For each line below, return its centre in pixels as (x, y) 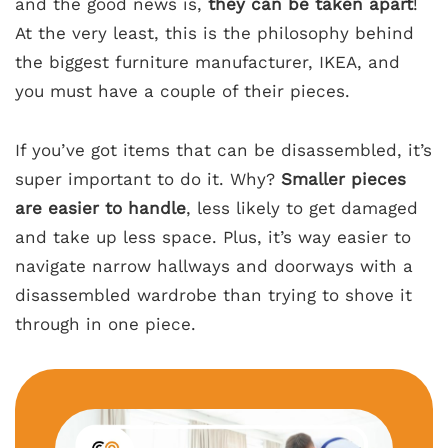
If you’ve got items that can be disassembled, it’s (223, 150)
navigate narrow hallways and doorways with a (214, 266)
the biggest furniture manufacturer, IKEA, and (207, 62)
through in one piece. (105, 324)
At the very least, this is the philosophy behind (214, 33)
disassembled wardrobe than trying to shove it (213, 295)
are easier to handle (100, 208)
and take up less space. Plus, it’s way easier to (213, 237)
